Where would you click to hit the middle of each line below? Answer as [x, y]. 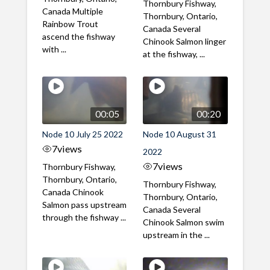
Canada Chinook [73, 192]
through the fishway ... [84, 217]
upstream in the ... [177, 234]
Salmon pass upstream [84, 204]
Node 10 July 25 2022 [82, 134]
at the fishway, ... [174, 54]
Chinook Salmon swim [184, 222]
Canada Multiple [72, 11]
